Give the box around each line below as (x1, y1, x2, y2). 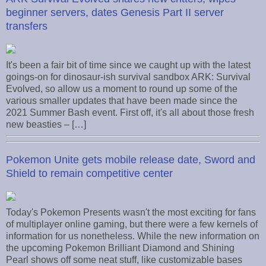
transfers (6, 20, 47, 33)
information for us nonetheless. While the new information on (6, 231, 259, 242)
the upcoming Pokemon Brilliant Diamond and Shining (6, 243, 235, 254)
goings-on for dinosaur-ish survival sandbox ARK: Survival (6, 72, 251, 83)
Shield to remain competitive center (6, 167, 173, 180)
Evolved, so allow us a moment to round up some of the (6, 84, 237, 94)
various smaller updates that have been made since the (6, 96, 237, 106)
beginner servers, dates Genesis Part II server (6, 7, 224, 19)
